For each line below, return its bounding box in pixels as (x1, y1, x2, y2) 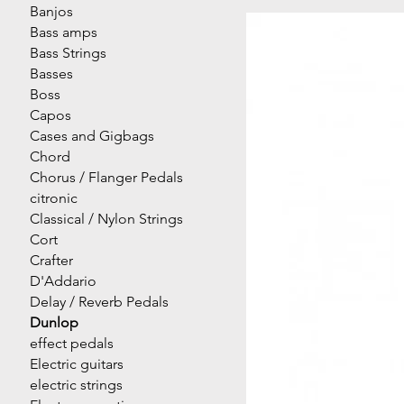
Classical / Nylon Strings (30, 209, 184, 227)
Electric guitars (30, 354, 124, 372)
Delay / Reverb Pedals (30, 292, 170, 310)
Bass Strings (30, 43, 107, 61)
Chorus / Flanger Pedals (30, 168, 184, 186)
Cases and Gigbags (30, 126, 155, 144)
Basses (30, 64, 74, 82)
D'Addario (30, 271, 97, 289)
